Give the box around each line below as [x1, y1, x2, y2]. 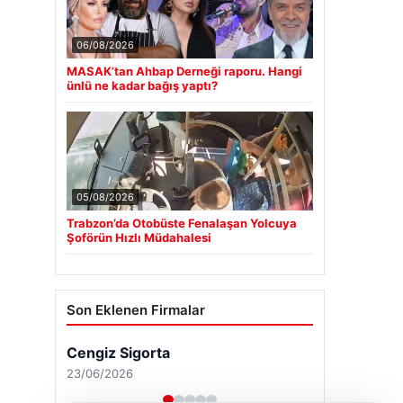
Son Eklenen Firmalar [67, 300, 205, 318]
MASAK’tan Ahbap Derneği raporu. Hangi [67, 63, 302, 78]
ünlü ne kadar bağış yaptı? [67, 77, 218, 93]
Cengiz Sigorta [67, 343, 170, 362]
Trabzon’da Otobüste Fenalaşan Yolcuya [67, 215, 297, 230]
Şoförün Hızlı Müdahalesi [67, 229, 211, 245]
